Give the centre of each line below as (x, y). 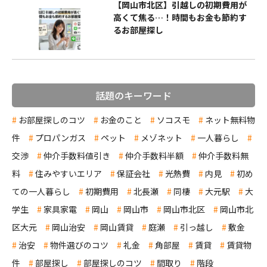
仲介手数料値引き (77, 155)
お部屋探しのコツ (52, 119)
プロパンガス (60, 137)
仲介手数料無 (223, 155)
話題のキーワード (133, 95)
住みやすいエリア (69, 173)
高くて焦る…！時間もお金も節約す (180, 17)
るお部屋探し (138, 30)
